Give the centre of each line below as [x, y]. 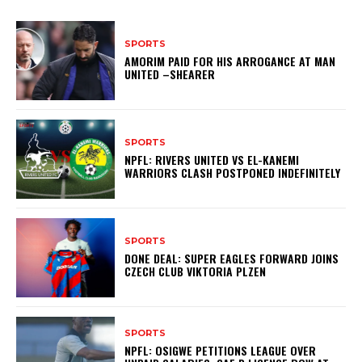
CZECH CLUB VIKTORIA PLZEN [196, 271]
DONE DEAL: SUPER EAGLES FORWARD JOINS [232, 259]
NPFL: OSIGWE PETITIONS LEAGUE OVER [221, 351]
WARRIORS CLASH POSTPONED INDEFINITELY [233, 173]
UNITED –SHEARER [170, 74]
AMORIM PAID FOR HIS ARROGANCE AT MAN [230, 61]
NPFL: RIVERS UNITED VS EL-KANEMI [212, 160]
